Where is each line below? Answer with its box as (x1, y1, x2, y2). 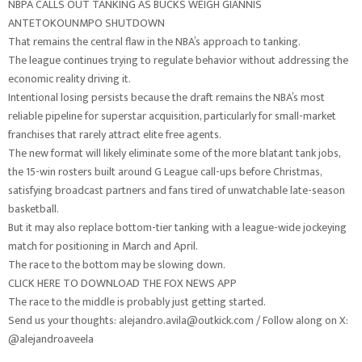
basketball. (8, 200, 59, 218)
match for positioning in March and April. (8, 237, 198, 255)
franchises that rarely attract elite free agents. (8, 125, 221, 144)
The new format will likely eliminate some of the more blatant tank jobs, (8, 144, 340, 162)
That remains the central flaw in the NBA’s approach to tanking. (8, 32, 301, 51)
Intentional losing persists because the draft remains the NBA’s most (8, 88, 325, 107)
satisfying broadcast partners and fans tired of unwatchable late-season (8, 181, 345, 200)
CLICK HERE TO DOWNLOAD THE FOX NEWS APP (8, 274, 237, 293)
